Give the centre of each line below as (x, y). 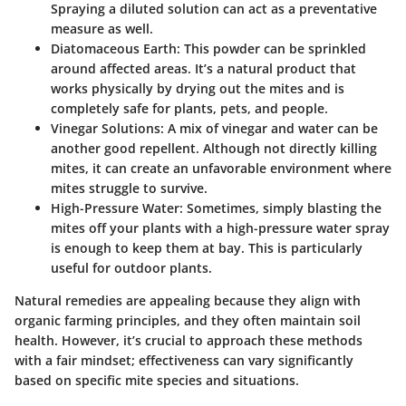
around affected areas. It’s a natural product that (203, 69)
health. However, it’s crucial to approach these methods (188, 341)
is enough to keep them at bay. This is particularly (207, 248)
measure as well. (102, 29)
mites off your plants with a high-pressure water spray (220, 228)
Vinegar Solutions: (107, 129)
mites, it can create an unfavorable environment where (221, 169)
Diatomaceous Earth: (116, 49)
